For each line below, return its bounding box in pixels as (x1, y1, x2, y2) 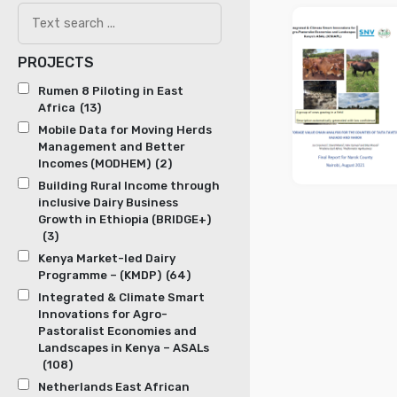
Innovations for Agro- (38, 307, 167, 322)
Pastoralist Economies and (38, 324, 197, 339)
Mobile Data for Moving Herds (38, 123, 212, 137)
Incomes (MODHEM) (38, 157, 151, 171)
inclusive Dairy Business (38, 196, 178, 210)
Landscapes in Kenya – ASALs (38, 341, 209, 355)
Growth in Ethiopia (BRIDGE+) (38, 213, 211, 227)
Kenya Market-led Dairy (38, 252, 175, 266)
